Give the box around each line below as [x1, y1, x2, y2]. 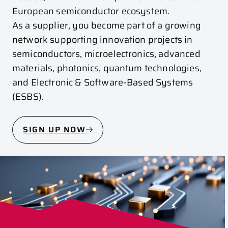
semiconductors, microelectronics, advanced [12, 47, 201, 61]
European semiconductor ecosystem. [12, 4, 170, 18]
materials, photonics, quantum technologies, [12, 61, 202, 75]
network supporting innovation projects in [12, 33, 193, 47]
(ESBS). [12, 90, 44, 104]
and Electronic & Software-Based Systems [12, 75, 193, 90]
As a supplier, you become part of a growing [12, 18, 201, 33]
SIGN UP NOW [23, 123, 86, 136]
